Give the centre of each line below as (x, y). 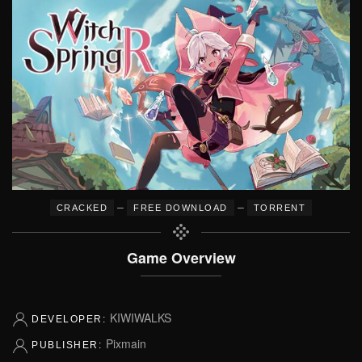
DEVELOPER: (71, 319)
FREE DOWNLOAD (181, 208)
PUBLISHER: (69, 345)
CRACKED (82, 208)
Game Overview (181, 257)
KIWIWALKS (140, 318)
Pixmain (126, 344)
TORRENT (280, 208)
